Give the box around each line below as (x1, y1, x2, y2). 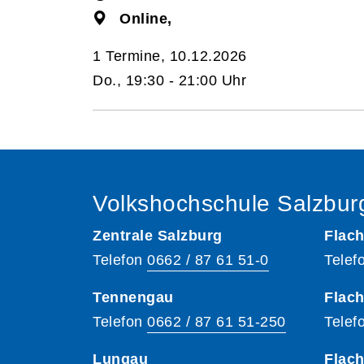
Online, (119, 11, 172, 27)
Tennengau (93, 289, 174, 305)
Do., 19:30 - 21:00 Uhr (93, 72, 246, 89)
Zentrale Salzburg (93, 227, 223, 244)
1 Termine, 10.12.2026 (93, 48, 247, 64)
